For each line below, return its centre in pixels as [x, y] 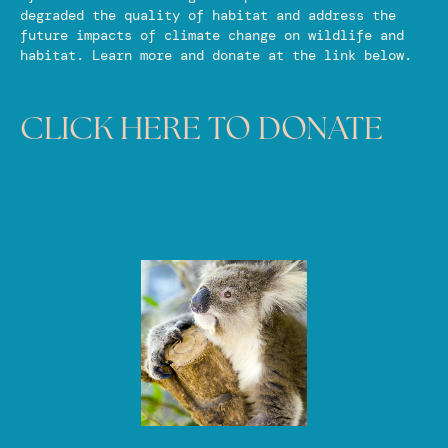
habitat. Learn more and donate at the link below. [216, 55]
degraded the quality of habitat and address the [208, 15]
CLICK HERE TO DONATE [201, 130]
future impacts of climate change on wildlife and [212, 35]
